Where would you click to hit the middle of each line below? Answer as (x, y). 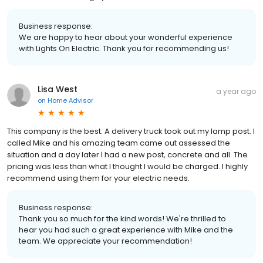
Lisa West (58, 90)
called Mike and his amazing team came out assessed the (119, 143)
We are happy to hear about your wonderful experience (126, 38)
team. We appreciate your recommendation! (105, 241)
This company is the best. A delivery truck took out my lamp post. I (131, 131)
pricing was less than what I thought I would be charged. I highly (127, 167)
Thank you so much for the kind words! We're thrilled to (122, 219)
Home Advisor (70, 101)
